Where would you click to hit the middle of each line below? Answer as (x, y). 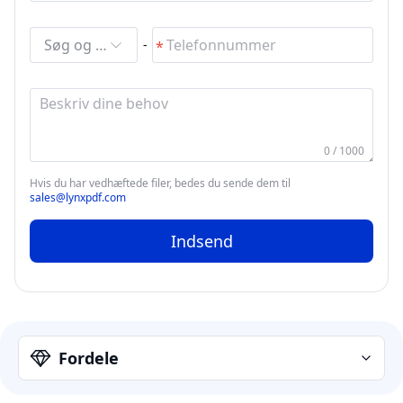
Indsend (201, 242)
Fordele (89, 358)
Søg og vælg (101, 45)
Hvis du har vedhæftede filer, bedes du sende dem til (160, 184)
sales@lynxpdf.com (78, 198)
